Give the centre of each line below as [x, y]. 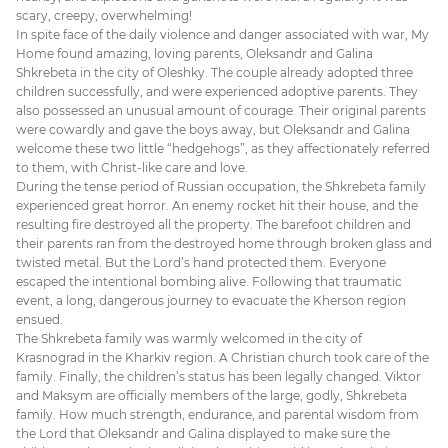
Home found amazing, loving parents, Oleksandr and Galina [194, 54]
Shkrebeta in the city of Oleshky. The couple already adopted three [214, 73]
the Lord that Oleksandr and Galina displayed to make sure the [203, 434]
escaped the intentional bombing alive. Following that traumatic [209, 282]
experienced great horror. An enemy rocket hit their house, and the [217, 206]
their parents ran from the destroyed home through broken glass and [224, 244]
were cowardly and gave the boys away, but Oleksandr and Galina [213, 130]
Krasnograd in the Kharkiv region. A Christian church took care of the [222, 358]
